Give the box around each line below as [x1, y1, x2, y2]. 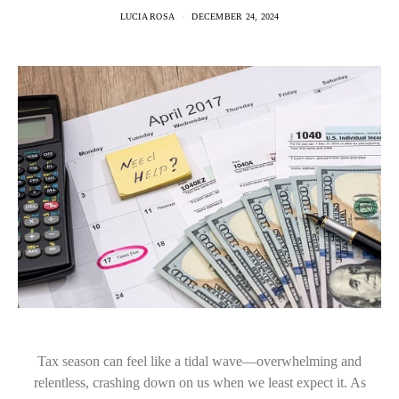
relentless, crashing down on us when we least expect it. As [33, 375, 366, 391]
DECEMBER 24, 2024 [191, 12, 280, 21]
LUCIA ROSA [119, 12, 175, 21]
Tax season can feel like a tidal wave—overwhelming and [37, 354, 362, 370]
